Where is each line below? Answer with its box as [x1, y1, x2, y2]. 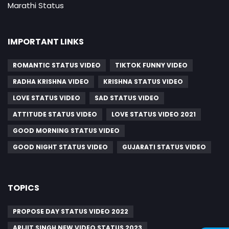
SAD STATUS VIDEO [95, 93, 159, 102]
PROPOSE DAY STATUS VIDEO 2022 [13, 207, 128, 216]
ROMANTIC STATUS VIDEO [13, 60, 101, 70]
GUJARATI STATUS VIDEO [122, 142, 206, 151]
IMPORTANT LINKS [8, 35, 84, 48]
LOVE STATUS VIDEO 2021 [111, 109, 196, 119]
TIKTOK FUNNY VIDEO [115, 60, 188, 70]
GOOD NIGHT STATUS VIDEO [13, 142, 108, 151]
